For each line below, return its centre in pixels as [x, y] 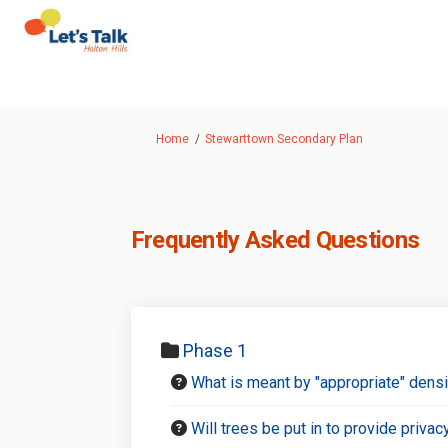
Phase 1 [214, 350]
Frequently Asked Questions [275, 239]
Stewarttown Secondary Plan [283, 138]
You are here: [151, 137]
